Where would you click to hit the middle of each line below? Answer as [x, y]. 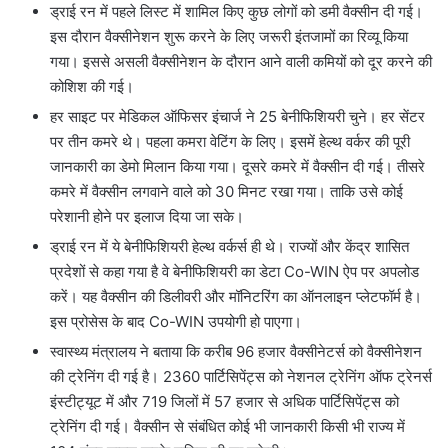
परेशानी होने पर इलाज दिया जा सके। [147, 217]
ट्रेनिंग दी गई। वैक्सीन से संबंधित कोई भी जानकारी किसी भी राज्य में [227, 427]
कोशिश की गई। [92, 87]
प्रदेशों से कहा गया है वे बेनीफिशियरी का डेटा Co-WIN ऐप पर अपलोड [234, 272]
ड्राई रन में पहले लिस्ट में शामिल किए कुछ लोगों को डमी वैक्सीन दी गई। [236, 12]
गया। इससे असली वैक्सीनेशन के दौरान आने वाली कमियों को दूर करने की [241, 62]
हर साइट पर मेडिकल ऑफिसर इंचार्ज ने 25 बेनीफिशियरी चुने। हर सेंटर [237, 117]
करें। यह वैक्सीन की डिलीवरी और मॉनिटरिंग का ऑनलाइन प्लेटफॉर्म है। [236, 297]
